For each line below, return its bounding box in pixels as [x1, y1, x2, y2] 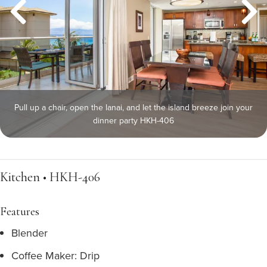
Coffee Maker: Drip [11, 248, 100, 263]
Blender [11, 225, 48, 240]
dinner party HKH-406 [93, 114, 174, 126]
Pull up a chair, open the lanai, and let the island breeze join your [14, 101, 253, 113]
